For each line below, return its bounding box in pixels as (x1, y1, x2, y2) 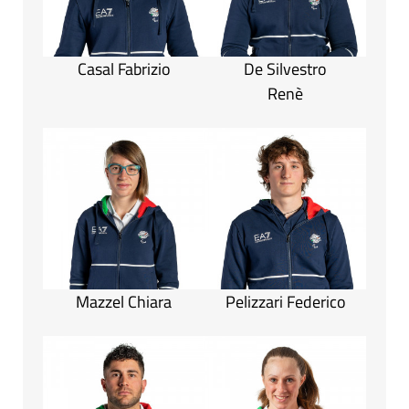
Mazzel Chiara (76, 289, 172, 315)
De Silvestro (244, 57, 327, 82)
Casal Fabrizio (77, 57, 171, 82)
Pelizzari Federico (225, 289, 346, 315)
